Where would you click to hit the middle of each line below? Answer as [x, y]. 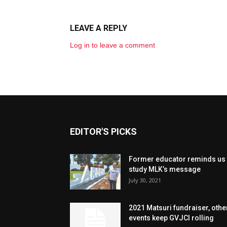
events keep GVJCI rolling [171, 218]
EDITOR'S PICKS [103, 131]
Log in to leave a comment [112, 45]
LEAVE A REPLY [99, 28]
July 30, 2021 [145, 180]
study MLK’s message [165, 169]
